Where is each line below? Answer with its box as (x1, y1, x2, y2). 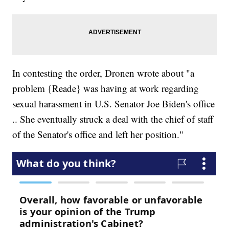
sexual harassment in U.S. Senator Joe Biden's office (12, 97, 215, 110)
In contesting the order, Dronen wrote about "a (12, 66, 195, 80)
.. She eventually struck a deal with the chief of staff (12, 112, 214, 126)
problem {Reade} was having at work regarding (12, 82, 199, 95)
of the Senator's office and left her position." (12, 128, 184, 141)
